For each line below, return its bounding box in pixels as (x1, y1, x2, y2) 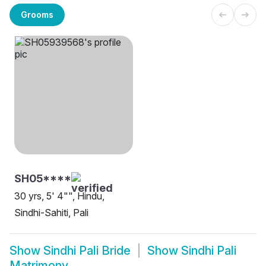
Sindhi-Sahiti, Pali (14, 207, 88, 219)
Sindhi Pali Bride (43, 243, 131, 258)
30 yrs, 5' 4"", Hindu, (14, 190, 104, 202)
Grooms (21, 9, 53, 20)
